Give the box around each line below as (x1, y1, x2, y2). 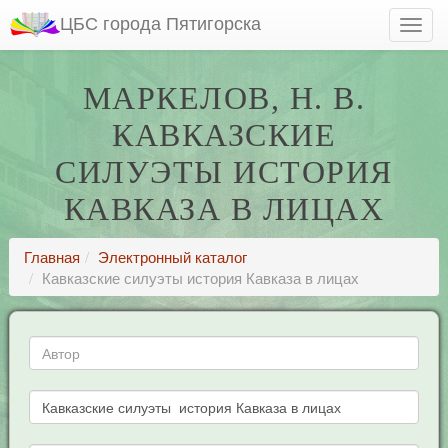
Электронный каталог (97, 246, 247, 267)
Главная (23, 246, 80, 267)
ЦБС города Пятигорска (60, 9, 261, 35)
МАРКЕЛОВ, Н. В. (82, 80, 366, 116)
